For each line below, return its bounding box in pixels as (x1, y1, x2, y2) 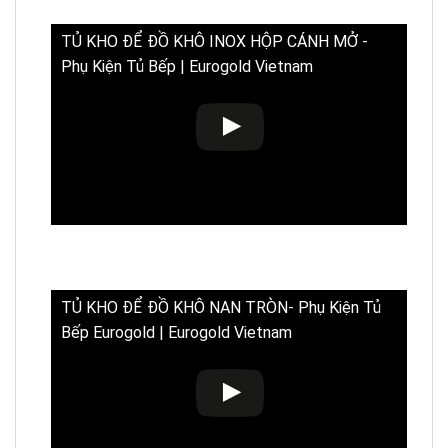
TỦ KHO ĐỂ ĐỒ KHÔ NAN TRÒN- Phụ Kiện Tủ (61, 297, 381, 317)
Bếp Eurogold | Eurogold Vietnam (61, 322, 292, 342)
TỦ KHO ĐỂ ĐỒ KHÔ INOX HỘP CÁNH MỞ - (61, 32, 368, 52)
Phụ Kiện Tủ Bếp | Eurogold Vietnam (61, 57, 313, 77)
